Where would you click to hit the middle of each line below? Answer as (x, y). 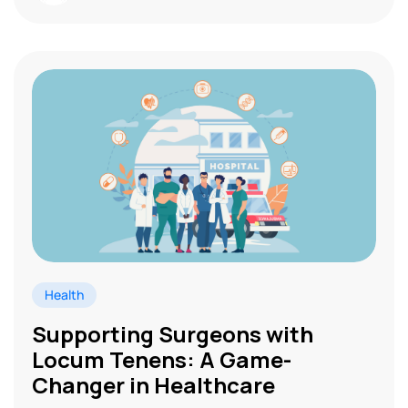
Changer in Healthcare (153, 384)
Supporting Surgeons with (173, 333)
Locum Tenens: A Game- (162, 359)
